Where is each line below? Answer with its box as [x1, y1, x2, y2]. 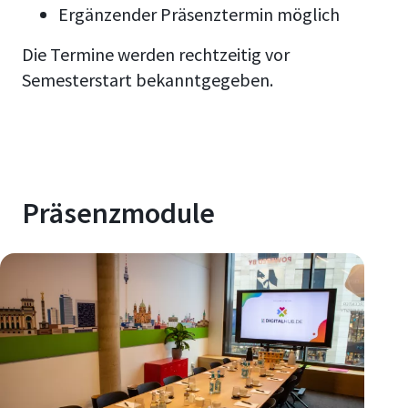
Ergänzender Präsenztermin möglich [58, 2, 340, 25]
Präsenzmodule [22, 194, 215, 231]
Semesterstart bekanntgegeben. [22, 67, 273, 91]
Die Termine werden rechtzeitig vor [22, 42, 290, 66]
